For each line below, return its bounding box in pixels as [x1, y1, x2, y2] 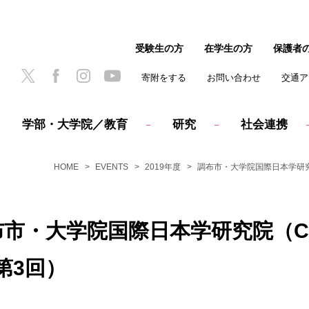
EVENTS [95, 161, 128, 172]
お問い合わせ [207, 72, 261, 83]
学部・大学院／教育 [21, 118, 128, 132]
